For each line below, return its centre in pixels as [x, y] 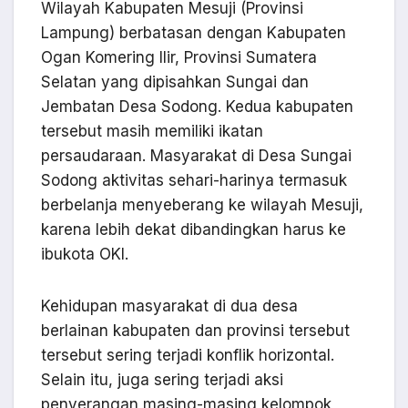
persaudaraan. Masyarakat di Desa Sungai [196, 156]
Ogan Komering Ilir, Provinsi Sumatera [179, 58]
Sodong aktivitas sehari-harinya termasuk [194, 181]
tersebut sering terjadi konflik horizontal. [188, 356]
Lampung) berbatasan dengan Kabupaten [194, 33]
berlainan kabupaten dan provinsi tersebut [195, 331]
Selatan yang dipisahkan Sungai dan [175, 82]
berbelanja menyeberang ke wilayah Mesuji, [202, 205]
